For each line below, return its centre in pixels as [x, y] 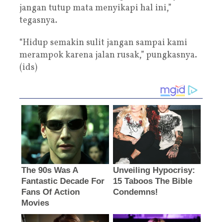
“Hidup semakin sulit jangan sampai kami [103, 43]
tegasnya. [38, 20]
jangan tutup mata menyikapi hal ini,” [95, 8]
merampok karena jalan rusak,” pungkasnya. [108, 55]
